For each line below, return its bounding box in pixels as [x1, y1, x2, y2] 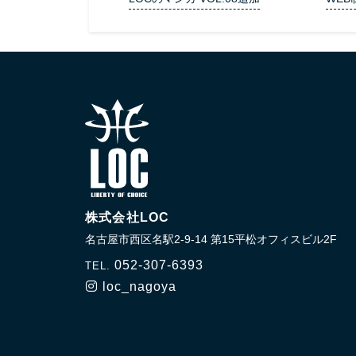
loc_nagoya [103, 280, 176, 293]
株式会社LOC [85, 211, 170, 224]
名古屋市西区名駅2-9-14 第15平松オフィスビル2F [85, 233, 337, 246]
